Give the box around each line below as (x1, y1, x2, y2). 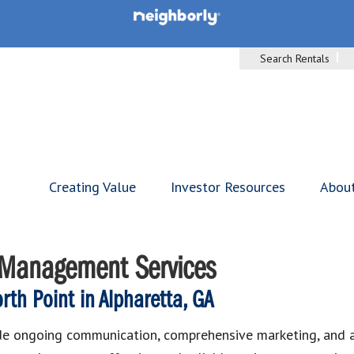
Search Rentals (260, 51, 330, 66)
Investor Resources (171, 178, 285, 196)
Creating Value (49, 178, 136, 196)
